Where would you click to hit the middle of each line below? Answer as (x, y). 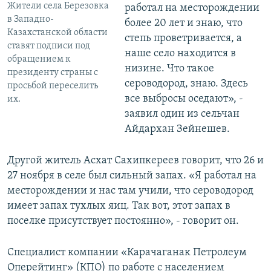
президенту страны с (53, 72)
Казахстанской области (57, 32)
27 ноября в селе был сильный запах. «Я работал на (132, 176)
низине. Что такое (169, 69)
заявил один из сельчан (182, 114)
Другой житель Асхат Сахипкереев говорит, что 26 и (135, 161)
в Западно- (31, 19)
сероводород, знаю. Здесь (186, 84)
